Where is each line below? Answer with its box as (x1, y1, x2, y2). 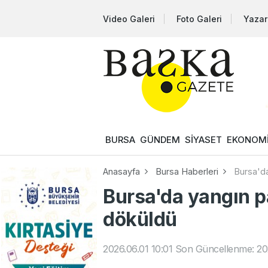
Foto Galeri (176, 13, 222, 24)
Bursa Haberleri (156, 166, 218, 177)
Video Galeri (103, 13, 155, 24)
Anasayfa (103, 166, 140, 177)
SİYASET (185, 134, 222, 145)
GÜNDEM (140, 134, 180, 145)
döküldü (103, 208, 177, 232)
